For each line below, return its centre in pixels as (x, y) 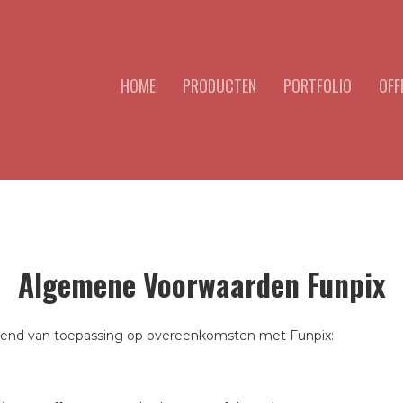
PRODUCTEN (219, 85)
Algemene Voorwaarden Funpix (201, 285)
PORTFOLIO (318, 85)
